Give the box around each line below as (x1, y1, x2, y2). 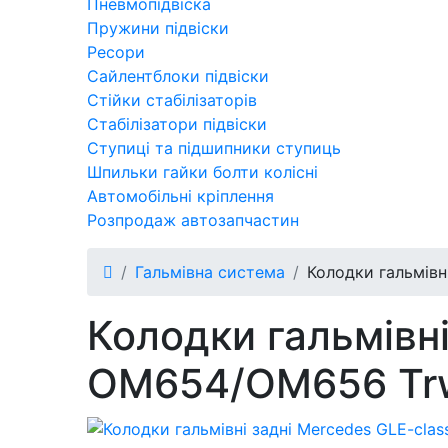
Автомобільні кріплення (87, 185, 274, 206)
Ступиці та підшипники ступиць (87, 137, 341, 158)
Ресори (87, 41, 145, 62)
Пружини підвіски (87, 17, 229, 38)
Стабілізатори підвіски (87, 113, 267, 134)
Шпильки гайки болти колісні (87, 161, 318, 182)
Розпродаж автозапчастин (87, 209, 299, 230)
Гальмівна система (135, 261, 285, 282)
